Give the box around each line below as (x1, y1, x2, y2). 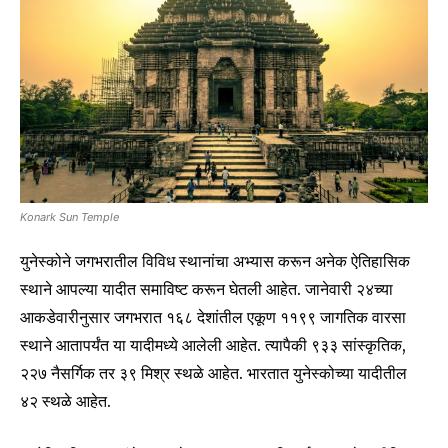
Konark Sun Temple (20, 210, 119, 225)
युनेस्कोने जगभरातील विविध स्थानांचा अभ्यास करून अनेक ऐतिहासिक (20, 251, 410, 272)
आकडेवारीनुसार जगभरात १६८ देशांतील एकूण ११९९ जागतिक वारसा (20, 307, 406, 328)
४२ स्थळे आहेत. (20, 391, 111, 412)
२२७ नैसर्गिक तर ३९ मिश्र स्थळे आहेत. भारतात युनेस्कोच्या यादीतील (20, 363, 407, 384)
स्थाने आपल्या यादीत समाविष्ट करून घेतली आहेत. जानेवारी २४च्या (20, 279, 393, 300)
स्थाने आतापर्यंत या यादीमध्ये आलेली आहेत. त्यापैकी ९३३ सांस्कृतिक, (20, 335, 406, 356)
